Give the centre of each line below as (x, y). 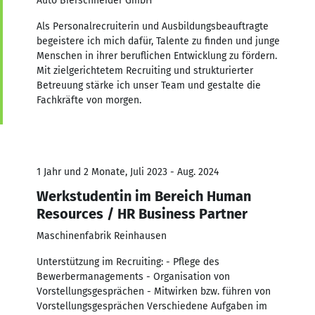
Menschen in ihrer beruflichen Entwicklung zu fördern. (157, 56)
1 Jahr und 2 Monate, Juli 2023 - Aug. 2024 (128, 172)
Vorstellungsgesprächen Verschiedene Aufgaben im (152, 306)
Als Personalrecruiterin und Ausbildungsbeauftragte (153, 26)
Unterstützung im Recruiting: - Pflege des (128, 262)
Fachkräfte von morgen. (89, 100)
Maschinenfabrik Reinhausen (102, 236)
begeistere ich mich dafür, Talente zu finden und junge (158, 41)
